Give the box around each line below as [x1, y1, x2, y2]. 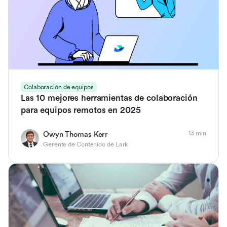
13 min [188, 129, 206, 137]
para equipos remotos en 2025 [21, 105, 141, 115]
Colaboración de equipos [24, 83, 94, 91]
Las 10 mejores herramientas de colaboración [21, 93, 198, 103]
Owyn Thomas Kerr [43, 130, 108, 139]
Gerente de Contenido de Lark [43, 140, 128, 148]
